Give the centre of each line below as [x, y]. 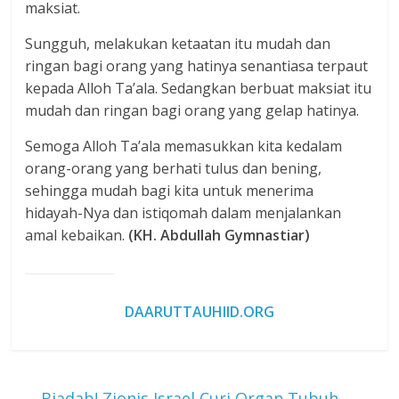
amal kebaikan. [77, 236]
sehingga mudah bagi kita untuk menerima [170, 191]
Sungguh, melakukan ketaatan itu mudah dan [178, 44]
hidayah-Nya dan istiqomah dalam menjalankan [183, 213]
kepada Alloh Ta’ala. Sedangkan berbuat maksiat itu [199, 89]
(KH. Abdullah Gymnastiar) [220, 236]
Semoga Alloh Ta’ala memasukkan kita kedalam [184, 147]
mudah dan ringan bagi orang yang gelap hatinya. [192, 111]
